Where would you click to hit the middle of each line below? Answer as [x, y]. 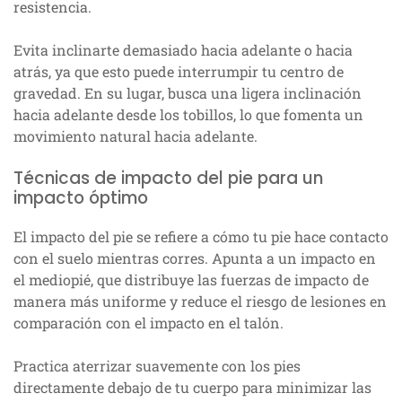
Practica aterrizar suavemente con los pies [157, 366]
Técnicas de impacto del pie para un [168, 179]
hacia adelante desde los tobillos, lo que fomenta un [188, 115]
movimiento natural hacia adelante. [135, 136]
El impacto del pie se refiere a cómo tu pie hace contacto [201, 237]
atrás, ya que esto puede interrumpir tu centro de [179, 72]
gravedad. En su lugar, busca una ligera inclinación [188, 93]
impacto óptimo [81, 198]
